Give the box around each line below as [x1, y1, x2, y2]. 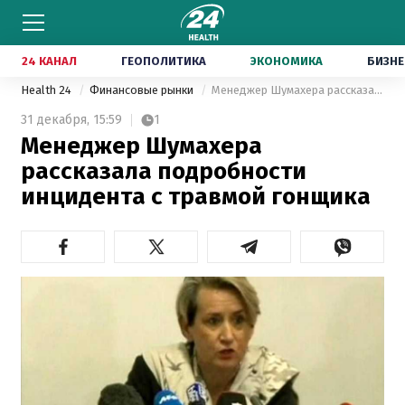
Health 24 [21, 83, 74, 97]
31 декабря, [21, 112, 89, 127]
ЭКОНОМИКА [250, 54, 323, 68]
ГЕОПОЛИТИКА [121, 54, 206, 68]
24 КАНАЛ [22, 54, 77, 68]
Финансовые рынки [89, 83, 196, 97]
